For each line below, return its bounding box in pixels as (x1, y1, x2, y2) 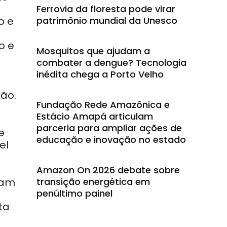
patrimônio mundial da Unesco (36, 14, 177, 27)
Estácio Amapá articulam (36, 110, 153, 123)
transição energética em (36, 175, 150, 188)
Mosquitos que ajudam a (36, 45, 150, 57)
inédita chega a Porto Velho (36, 68, 164, 81)
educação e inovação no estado (36, 133, 186, 146)
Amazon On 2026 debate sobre (36, 164, 180, 176)
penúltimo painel (36, 187, 112, 200)
